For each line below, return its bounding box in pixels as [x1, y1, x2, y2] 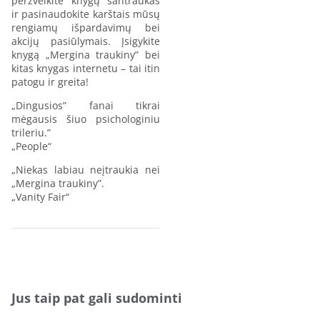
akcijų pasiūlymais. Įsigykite [11, 34, 160, 48]
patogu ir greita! [11, 74, 89, 89]
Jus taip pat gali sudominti [11, 289, 182, 306]
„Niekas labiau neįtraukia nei [11, 162, 160, 176]
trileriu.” [11, 125, 51, 139]
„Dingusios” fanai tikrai [11, 98, 160, 112]
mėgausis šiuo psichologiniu [11, 111, 160, 126]
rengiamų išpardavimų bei [11, 20, 160, 34]
